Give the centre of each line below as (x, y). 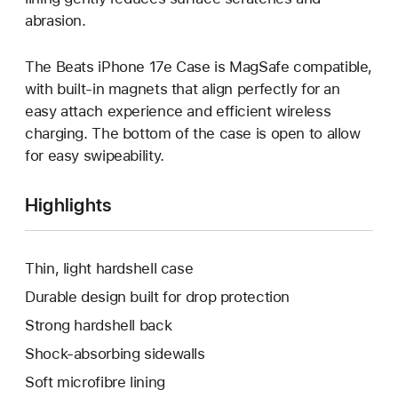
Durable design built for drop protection (158, 297)
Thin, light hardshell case (109, 269)
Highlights (68, 205)
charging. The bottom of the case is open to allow (193, 134)
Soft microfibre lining (95, 382)
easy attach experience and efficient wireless (178, 111)
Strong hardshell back (99, 325)
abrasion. (56, 21)
